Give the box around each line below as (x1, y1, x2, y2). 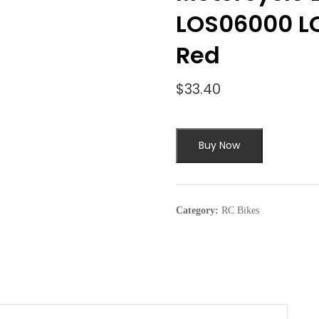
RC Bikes (221, 204, 259, 216)
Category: (175, 204, 221, 216)
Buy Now (198, 137, 240, 152)
